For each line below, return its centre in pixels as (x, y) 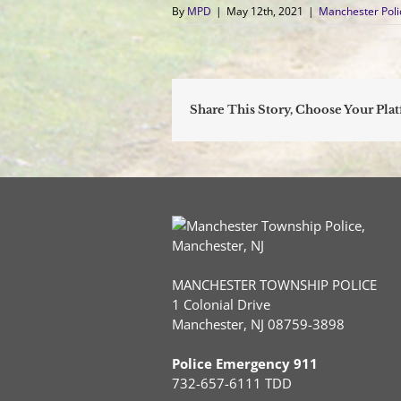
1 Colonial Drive (221, 304)
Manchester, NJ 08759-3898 (258, 324)
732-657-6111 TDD (232, 383)
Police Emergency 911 (245, 363)
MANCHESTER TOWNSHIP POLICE (274, 284)
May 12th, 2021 (265, 11)
